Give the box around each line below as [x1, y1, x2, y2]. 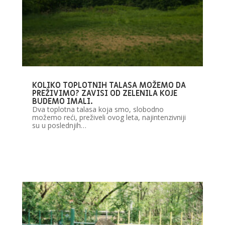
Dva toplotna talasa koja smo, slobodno [32, 104, 164, 114]
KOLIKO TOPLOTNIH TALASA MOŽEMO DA [32, 79, 186, 91]
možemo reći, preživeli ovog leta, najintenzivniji [32, 112, 186, 122]
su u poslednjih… [32, 120, 86, 130]
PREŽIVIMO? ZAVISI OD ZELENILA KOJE [32, 87, 177, 99]
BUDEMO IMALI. [32, 95, 93, 107]
